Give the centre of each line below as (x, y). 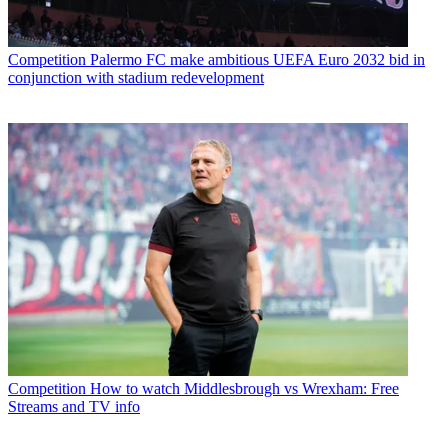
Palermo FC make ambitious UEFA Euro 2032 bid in (257, 60)
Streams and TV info (74, 406)
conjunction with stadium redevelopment (136, 78)
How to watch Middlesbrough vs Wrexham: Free (244, 388)
